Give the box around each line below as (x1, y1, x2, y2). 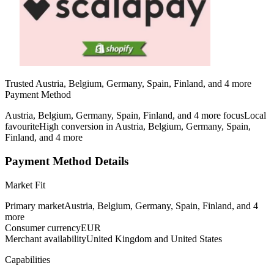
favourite (5, 121, 39, 132)
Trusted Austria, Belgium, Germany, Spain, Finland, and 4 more (5, 78, 251, 89)
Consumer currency (5, 222, 81, 233)
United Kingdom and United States (86, 233, 222, 244)
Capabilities (5, 254, 50, 265)
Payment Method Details (5, 155, 128, 168)
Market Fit (5, 179, 45, 190)
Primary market (5, 200, 64, 211)
